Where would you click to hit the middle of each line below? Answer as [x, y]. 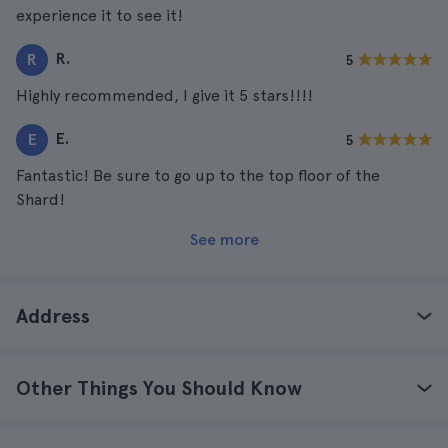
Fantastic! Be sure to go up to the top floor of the [198, 175]
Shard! [40, 199]
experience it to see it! [99, 15]
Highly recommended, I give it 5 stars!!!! [164, 95]
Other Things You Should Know [159, 388]
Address [53, 316]
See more [224, 239]
